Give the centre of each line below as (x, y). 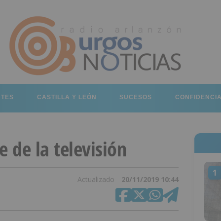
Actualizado (97, 179)
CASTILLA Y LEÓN (67, 97)
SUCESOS (136, 97)
